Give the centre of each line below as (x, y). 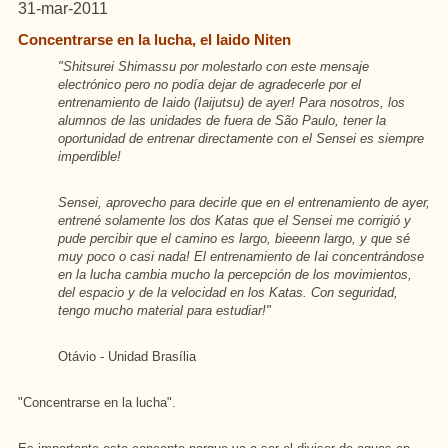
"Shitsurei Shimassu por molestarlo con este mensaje (213, 66)
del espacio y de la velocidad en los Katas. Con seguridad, (228, 292)
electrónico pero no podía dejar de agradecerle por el (209, 84)
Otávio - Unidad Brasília (127, 356)
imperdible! (89, 156)
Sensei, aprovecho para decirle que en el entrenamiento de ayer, (244, 202)
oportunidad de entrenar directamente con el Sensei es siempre (241, 138)
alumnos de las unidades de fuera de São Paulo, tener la (222, 120)
